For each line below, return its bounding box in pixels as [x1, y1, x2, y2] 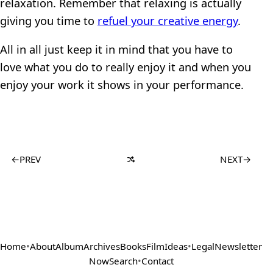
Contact [141, 254, 174, 267]
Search [108, 254, 138, 267]
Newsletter [214, 239, 263, 252]
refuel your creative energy [97, 12, 238, 28]
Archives [83, 239, 121, 252]
